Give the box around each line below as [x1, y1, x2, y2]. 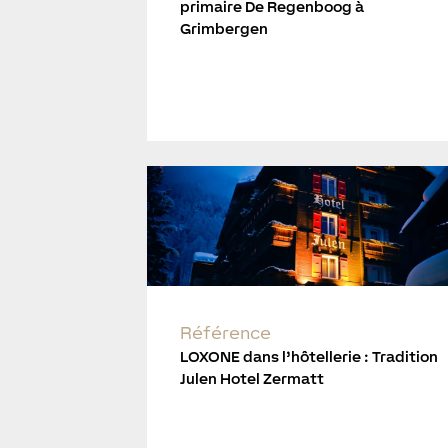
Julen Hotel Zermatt [180, 369, 325, 387]
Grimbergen [180, 20, 269, 38]
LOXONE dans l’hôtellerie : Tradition [180, 347, 439, 365]
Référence [180, 321, 272, 343]
